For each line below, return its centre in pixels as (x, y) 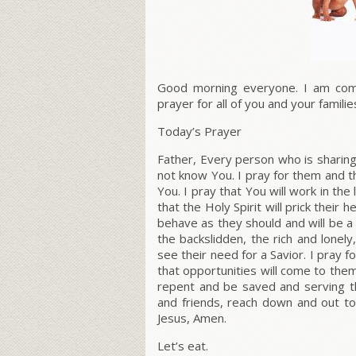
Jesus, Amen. (192, 318)
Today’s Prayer (199, 132)
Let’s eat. (183, 346)
